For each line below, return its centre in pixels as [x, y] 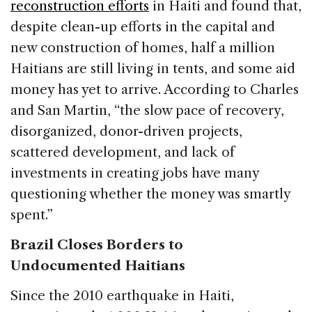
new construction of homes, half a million [143, 47]
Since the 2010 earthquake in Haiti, [122, 295]
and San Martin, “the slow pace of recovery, [147, 110]
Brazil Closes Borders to [97, 244]
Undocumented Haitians [98, 265]
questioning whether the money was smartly [150, 194]
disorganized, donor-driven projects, [126, 131]
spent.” [32, 214]
